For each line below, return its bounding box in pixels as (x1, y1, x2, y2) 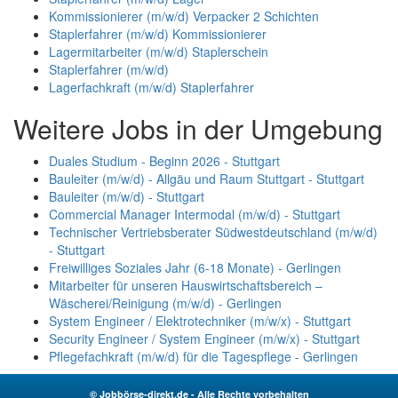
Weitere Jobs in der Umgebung (13, 108, 383, 147)
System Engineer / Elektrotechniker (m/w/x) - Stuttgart (49, 311, 351, 330)
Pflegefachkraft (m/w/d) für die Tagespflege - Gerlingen (49, 346, 358, 365)
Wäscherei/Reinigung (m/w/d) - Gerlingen (49, 293, 282, 312)
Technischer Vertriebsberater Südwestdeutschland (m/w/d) (49, 222, 378, 241)
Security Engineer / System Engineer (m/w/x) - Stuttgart (49, 329, 360, 347)
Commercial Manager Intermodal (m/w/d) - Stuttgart (49, 204, 340, 223)
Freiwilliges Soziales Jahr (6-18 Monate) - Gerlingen (49, 258, 341, 276)
